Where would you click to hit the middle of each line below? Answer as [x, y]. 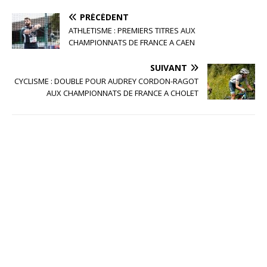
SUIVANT [169, 68]
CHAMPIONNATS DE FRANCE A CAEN [132, 43]
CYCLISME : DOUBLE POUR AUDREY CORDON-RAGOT [106, 81]
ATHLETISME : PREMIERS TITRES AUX [132, 31]
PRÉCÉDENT [104, 17]
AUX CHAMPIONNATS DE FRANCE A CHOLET [122, 93]
